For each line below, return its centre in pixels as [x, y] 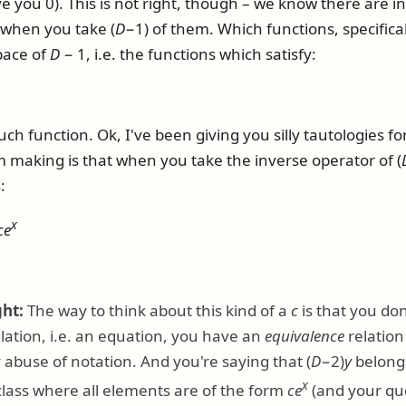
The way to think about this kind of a [157, 311]
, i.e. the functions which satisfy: [201, 53]
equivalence [304, 336]
